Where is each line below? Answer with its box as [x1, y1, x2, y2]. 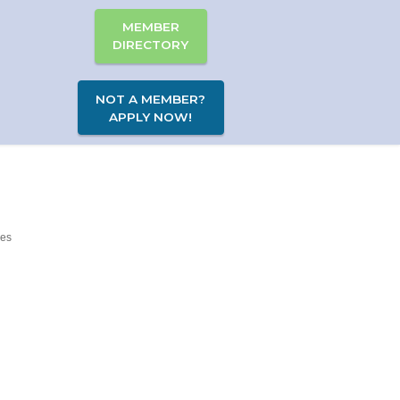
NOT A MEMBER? [96, 91, 206, 106]
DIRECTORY [112, 37, 189, 53]
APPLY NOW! [109, 109, 193, 124]
